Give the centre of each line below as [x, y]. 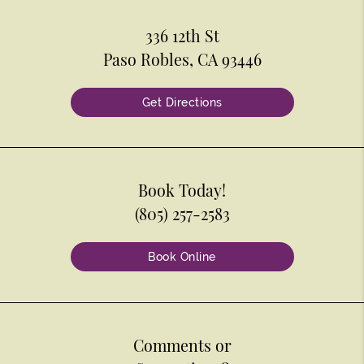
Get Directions [182, 102]
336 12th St [182, 35]
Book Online [182, 256]
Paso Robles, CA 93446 [182, 59]
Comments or [182, 345]
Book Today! [182, 190]
